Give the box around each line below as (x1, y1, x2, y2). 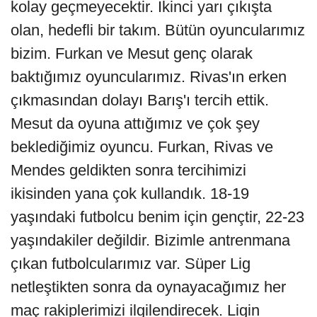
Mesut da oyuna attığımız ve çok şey (11, 114, 260, 132)
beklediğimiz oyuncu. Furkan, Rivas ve (11, 137, 273, 156)
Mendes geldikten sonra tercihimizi (11, 161, 246, 179)
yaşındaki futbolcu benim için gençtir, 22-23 (11, 207, 304, 226)
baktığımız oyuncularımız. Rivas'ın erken (11, 67, 287, 86)
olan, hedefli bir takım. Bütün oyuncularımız (11, 21, 305, 39)
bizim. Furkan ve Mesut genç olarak (11, 44, 253, 62)
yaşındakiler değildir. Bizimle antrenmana (11, 231, 290, 249)
